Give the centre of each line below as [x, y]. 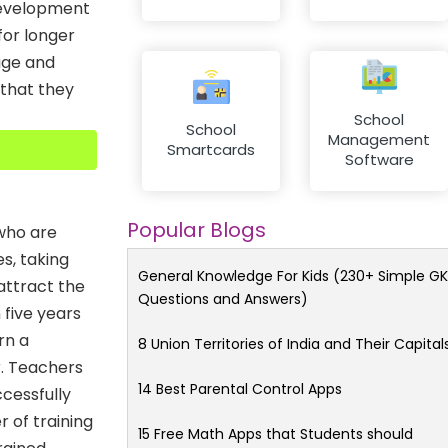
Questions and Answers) [223, 298]
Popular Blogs [196, 229]
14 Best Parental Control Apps [240, 388]
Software [379, 160]
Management [379, 140]
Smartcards [211, 150]
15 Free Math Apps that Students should [275, 433]
